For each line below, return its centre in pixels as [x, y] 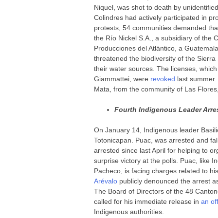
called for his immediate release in [148, 201]
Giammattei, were [122, 79]
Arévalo [106, 181]
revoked [163, 79]
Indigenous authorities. [129, 211]
